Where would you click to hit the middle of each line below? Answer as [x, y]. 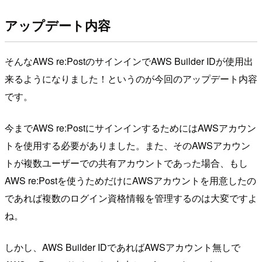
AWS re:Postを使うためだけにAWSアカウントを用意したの [130, 180]
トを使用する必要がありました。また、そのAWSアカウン [127, 145]
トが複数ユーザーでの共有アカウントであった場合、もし [126, 163]
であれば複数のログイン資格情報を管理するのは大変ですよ [131, 198]
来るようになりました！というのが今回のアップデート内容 [131, 78]
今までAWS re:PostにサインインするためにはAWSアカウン [130, 127]
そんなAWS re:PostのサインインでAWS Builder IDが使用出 [129, 61]
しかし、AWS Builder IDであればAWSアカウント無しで [123, 247]
